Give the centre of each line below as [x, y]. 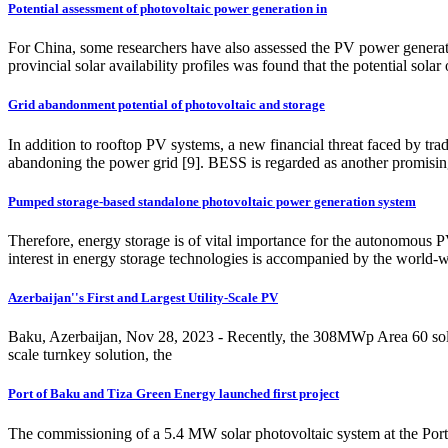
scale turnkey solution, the [90, 355]
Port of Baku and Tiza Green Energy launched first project [173, 394]
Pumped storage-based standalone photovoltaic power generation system [212, 201]
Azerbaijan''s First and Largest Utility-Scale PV [143, 298]
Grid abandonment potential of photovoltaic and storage [166, 105]
